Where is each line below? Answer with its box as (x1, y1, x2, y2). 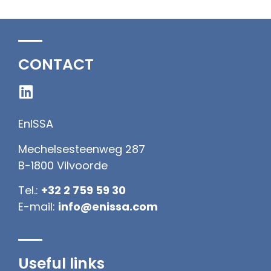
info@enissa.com (58, 199, 158, 215)
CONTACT (18, 54, 94, 76)
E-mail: (18, 199, 58, 215)
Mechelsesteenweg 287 (18, 141, 145, 157)
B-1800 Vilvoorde (18, 157, 108, 173)
